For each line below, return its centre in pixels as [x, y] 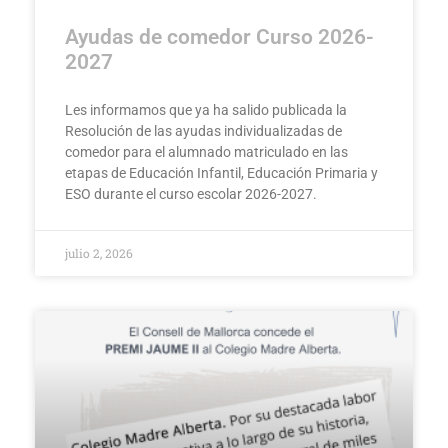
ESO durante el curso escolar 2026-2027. [191, 194]
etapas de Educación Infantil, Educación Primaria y [221, 173]
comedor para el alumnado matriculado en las [206, 152]
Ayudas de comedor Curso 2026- [219, 37]
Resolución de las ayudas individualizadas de [203, 131]
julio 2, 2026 [99, 253]
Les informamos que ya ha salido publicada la [206, 110]
